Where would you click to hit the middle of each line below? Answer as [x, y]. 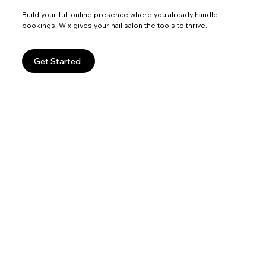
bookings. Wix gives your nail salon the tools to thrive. [115, 26]
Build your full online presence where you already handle [120, 15]
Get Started [58, 61]
